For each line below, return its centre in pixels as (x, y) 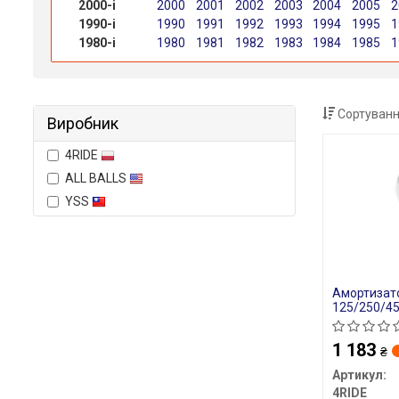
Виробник (83, 123)
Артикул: (359, 375)
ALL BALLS (97, 178)
